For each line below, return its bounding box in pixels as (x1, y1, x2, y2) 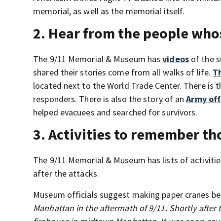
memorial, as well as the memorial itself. (33, 5, 185, 17)
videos (162, 53, 189, 65)
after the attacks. (33, 168, 99, 180)
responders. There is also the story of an (33, 93, 186, 105)
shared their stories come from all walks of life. (33, 67, 213, 78)
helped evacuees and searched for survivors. (33, 107, 198, 118)
